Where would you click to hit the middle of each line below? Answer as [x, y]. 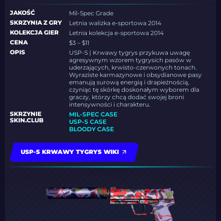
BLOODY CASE [92, 129]
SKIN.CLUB [27, 120]
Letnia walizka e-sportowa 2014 [115, 23]
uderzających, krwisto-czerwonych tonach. [133, 68]
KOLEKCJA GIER [34, 33]
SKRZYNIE [26, 114]
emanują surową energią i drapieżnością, [129, 82]
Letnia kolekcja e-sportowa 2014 [117, 33]
